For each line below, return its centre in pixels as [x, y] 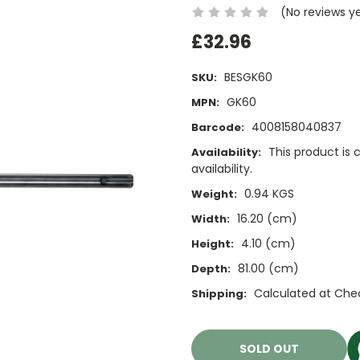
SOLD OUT [269, 349]
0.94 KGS [269, 194]
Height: [213, 244]
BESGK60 [248, 78]
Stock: [210, 342]
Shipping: [219, 294]
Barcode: [218, 128]
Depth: [211, 269]
